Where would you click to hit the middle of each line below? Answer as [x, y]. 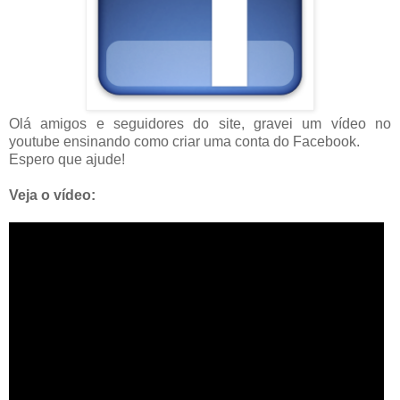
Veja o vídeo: [52, 196]
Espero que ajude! [67, 160]
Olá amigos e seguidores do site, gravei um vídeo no [200, 124]
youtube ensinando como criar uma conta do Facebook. [184, 142]
